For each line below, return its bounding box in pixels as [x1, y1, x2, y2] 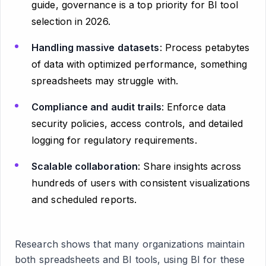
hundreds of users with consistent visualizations [31, 176, 250, 189]
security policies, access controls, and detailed [31, 117, 243, 129]
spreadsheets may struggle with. [31, 74, 179, 87]
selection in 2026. [31, 15, 110, 27]
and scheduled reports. [31, 193, 137, 205]
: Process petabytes [159, 41, 250, 53]
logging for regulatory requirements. [31, 134, 197, 146]
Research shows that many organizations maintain [15, 237, 245, 250]
